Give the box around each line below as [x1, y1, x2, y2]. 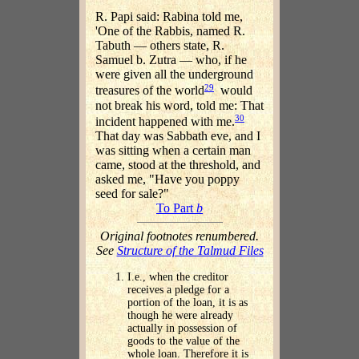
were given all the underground [95, 67, 253, 82]
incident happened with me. [95, 115, 235, 129]
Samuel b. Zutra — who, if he [95, 53, 247, 67]
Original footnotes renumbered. [100, 229, 259, 244]
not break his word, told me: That [95, 98, 264, 112]
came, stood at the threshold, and [95, 158, 260, 172]
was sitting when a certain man [95, 143, 251, 158]
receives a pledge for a [127, 284, 229, 296]
